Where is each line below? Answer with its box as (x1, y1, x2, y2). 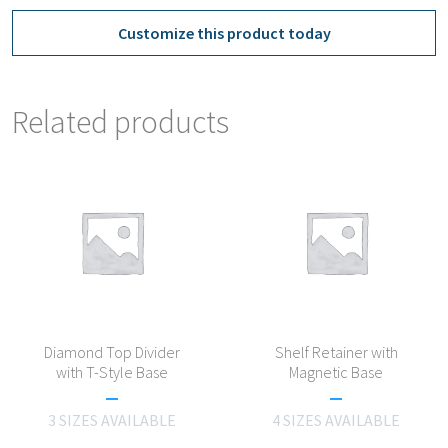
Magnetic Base (289, 361, 384, 382)
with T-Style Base (55, 361, 168, 382)
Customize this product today (117, 23, 331, 43)
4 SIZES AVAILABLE (272, 409, 401, 430)
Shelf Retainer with (274, 341, 398, 362)
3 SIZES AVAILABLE (47, 409, 176, 430)
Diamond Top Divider (43, 341, 180, 362)
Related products (12, 102, 229, 142)
